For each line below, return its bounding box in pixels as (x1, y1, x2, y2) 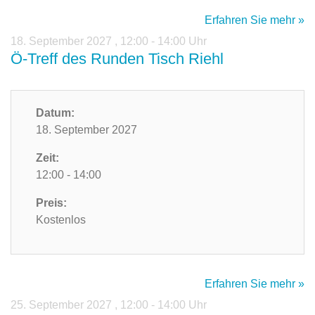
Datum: (36, 107, 75, 120)
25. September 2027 (11, 299, 115, 311)
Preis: (36, 197, 67, 210)
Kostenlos (36, 214, 86, 226)
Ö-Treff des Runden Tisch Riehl (11, 50, 224, 68)
